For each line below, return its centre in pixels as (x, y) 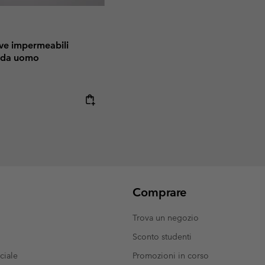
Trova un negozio (166, 218)
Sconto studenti (162, 237)
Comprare (159, 193)
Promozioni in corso (171, 256)
